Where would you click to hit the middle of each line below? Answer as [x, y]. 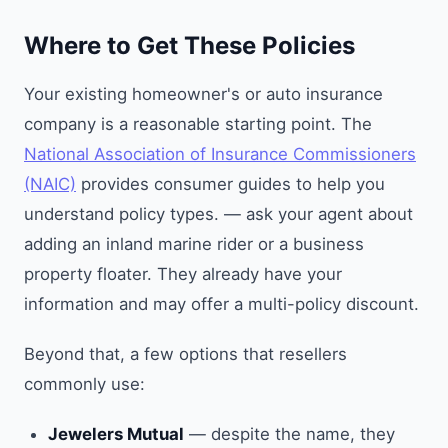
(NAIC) [50, 183]
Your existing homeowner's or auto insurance [203, 93]
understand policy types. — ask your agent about [218, 213]
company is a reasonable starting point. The [198, 123]
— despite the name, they [289, 433]
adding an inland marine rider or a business [194, 243]
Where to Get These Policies [189, 45]
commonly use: [84, 383]
